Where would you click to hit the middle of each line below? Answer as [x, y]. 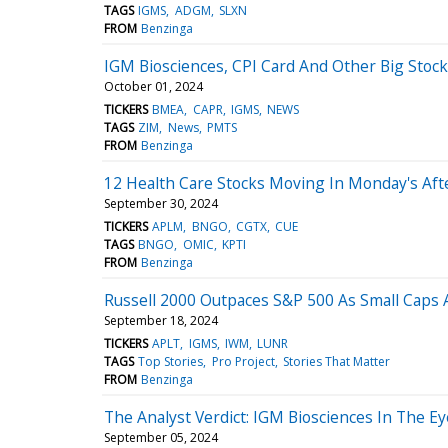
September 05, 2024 [161, 437]
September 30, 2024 [161, 203]
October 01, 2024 [153, 86]
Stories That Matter [336, 361]
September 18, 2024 [161, 320]
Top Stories [171, 361]
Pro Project [243, 361]
